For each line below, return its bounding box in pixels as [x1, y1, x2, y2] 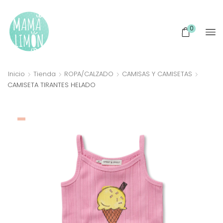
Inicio [8, 69, 25, 79]
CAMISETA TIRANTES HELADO [7, 80, 96, 90]
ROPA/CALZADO [64, 69, 113, 79]
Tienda [33, 69, 56, 79]
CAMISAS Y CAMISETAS [122, 69, 192, 79]
